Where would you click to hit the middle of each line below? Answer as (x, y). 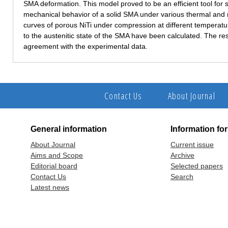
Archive (182, 155)
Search (182, 176)
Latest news (50, 187)
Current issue (192, 144)
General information (69, 129)
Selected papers (197, 166)
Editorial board (54, 166)
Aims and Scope (57, 155)
